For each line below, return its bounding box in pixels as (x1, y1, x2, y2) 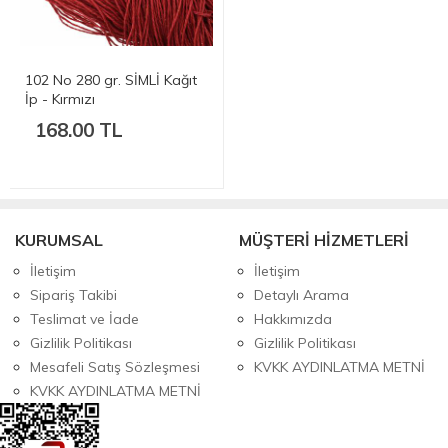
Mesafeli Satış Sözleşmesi (30, 357, 200, 376)
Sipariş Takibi (30, 285, 117, 304)
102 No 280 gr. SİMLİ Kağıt (25, 70, 197, 89)
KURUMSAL (15, 229, 103, 250)
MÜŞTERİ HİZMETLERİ (239, 229, 409, 250)
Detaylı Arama (254, 285, 349, 304)
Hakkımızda (254, 309, 332, 328)
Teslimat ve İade (30, 309, 139, 328)
